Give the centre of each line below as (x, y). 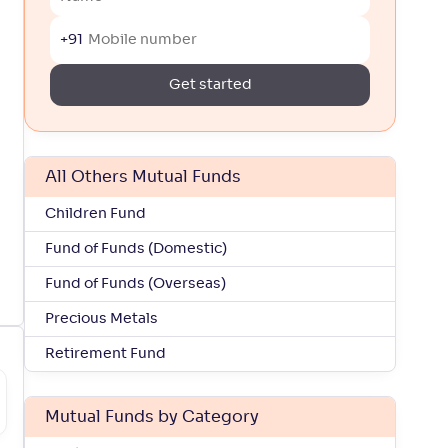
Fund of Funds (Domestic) (136, 249)
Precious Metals (101, 319)
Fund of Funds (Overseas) (135, 284)
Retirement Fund (105, 354)
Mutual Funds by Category (152, 417)
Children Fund (95, 214)
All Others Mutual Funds (143, 177)
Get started (210, 85)
